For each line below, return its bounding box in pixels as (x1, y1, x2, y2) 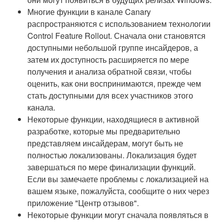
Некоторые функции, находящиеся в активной (27, 113, 199, 125)
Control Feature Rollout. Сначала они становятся (27, 30, 206, 41)
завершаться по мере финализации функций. (27, 161, 196, 173)
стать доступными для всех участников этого (27, 90, 193, 101)
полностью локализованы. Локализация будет (27, 149, 197, 161)
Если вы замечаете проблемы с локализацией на (27, 173, 209, 185)
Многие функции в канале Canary (27, 6, 151, 17)
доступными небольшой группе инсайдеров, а (27, 42, 198, 53)
